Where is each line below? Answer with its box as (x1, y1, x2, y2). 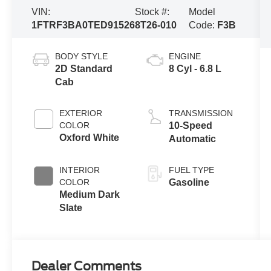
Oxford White (59, 132, 120, 143)
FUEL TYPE (168, 165, 214, 175)
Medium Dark (59, 189, 120, 200)
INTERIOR (59, 165, 100, 175)
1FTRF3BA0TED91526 (31, 19, 135, 30)
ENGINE (168, 51, 201, 61)
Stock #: (135, 6, 170, 17)
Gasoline (168, 177, 209, 188)
